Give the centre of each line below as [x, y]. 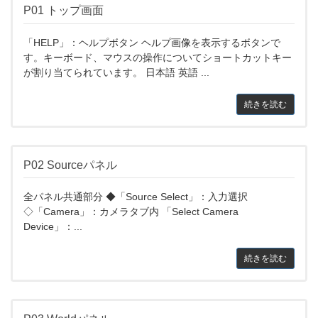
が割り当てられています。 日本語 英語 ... [116, 72]
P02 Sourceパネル [70, 165]
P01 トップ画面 [64, 11]
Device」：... [53, 227]
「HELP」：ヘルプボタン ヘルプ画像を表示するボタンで [152, 42]
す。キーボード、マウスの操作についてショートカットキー [158, 57]
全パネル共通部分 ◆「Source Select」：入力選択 [136, 197]
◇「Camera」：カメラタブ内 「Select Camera [131, 212]
